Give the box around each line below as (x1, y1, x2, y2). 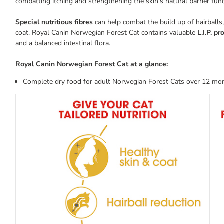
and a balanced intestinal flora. (15, 38, 110, 48)
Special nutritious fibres (15, 17, 93, 27)
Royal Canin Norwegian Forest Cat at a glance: (15, 59, 168, 69)
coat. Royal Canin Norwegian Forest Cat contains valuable (15, 28, 197, 37)
